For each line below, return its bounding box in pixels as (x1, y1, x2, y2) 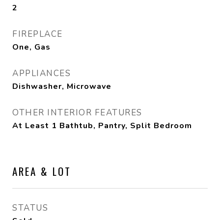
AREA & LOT (12, 164, 71, 179)
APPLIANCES (12, 68, 71, 79)
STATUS (12, 202, 48, 214)
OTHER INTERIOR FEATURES (12, 107, 142, 118)
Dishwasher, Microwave (12, 81, 111, 92)
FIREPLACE (12, 28, 63, 40)
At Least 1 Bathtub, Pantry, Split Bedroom (12, 120, 192, 131)
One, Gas (12, 42, 51, 53)
